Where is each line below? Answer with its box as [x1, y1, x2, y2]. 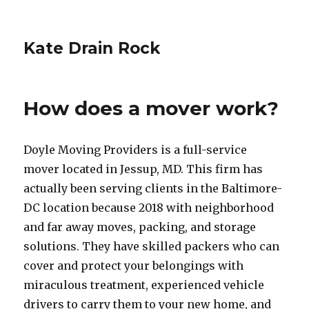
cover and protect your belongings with [23, 259, 244, 272]
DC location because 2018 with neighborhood [23, 201, 275, 215]
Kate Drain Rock [23, 39, 161, 58]
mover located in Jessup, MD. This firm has [23, 162, 263, 176]
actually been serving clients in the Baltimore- [23, 181, 283, 195]
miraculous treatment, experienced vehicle [23, 278, 265, 292]
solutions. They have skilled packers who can [23, 239, 280, 253]
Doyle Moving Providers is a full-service [23, 143, 248, 157]
